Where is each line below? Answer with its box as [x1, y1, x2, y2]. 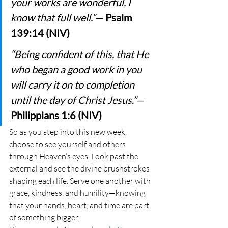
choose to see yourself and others [9, 139, 127, 149]
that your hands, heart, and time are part [9, 200, 151, 210]
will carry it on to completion [11, 78, 136, 91]
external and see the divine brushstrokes [9, 163, 151, 174]
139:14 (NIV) [11, 26, 70, 39]
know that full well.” [11, 11, 95, 23]
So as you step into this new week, [9, 127, 128, 137]
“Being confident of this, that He [11, 48, 151, 60]
